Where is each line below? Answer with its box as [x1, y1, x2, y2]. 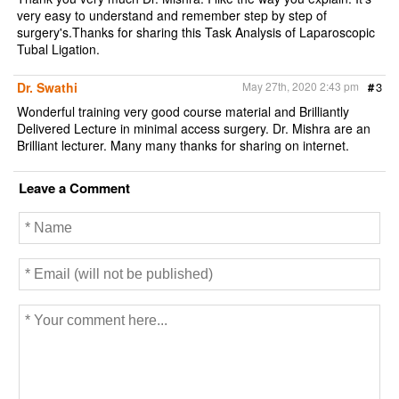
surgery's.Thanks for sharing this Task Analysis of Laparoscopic [17, 22, 376, 41]
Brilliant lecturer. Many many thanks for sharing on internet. [17, 136, 350, 155]
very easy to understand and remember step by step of [17, 5, 328, 24]
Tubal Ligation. [17, 39, 101, 58]
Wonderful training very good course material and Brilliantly [17, 102, 350, 121]
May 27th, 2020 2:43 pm [241, 78, 359, 94]
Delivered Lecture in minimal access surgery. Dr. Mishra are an [17, 119, 371, 138]
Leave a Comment [19, 178, 130, 199]
